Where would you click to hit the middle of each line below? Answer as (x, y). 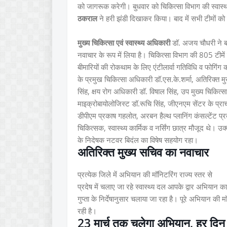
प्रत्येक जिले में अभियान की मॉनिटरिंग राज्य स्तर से (146, 174)
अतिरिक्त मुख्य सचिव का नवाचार (143, 152)
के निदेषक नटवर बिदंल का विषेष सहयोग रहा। (138, 140)
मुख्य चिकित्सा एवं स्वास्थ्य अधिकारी (125, 43)
